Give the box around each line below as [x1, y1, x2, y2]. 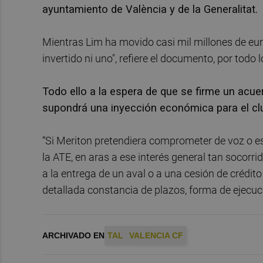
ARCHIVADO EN [42, 230, 104, 240]
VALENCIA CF [129, 230, 183, 240]
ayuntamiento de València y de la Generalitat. [42, 2, 258, 15]
